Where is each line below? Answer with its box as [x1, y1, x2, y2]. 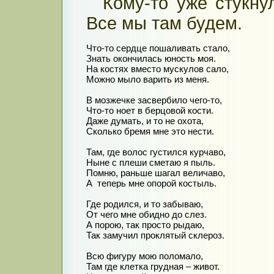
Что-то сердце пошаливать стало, [86, 43, 230, 54]
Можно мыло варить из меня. [86, 74, 209, 85]
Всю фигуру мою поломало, [86, 251, 203, 262]
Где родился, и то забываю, [86, 199, 203, 210]
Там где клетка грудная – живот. [86, 261, 220, 272]
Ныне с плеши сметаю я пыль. [86, 157, 215, 168]
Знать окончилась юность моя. [86, 53, 216, 64]
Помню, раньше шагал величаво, [86, 168, 225, 179]
